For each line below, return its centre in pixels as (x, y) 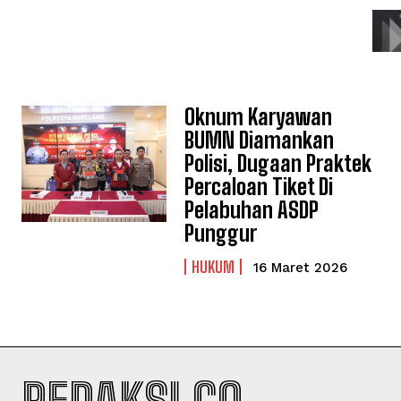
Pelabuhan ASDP (252, 210)
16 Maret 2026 (301, 268)
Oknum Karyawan (259, 117)
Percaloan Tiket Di (259, 187)
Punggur (221, 233)
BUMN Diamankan (260, 140)
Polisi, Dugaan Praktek (278, 163)
